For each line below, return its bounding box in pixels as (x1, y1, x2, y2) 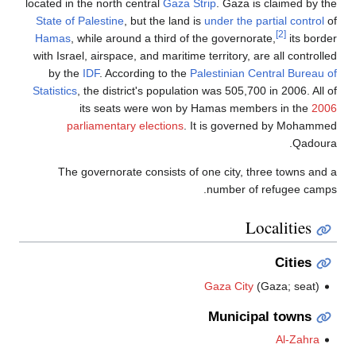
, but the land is (124, 14, 204, 28)
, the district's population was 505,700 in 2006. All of (77, 84, 337, 98)
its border (286, 32, 337, 45)
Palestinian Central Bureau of (190, 67, 337, 80)
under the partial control (204, 14, 324, 28)
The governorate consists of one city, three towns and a (58, 165, 337, 179)
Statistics (33, 84, 77, 98)
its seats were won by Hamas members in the (79, 102, 311, 115)
